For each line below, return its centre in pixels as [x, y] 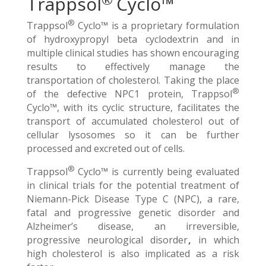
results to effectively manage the [133, 66]
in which [219, 240]
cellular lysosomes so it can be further [133, 134]
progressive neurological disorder [107, 240]
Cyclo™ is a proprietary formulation [159, 25]
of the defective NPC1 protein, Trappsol [129, 94]
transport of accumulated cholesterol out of [133, 121]
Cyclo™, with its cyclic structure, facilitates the [133, 107]
